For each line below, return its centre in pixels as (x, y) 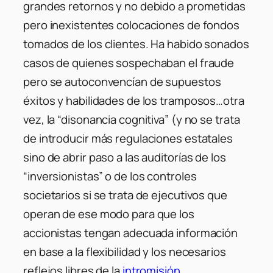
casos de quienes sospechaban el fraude (129, 63)
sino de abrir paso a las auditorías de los (125, 158)
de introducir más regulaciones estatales (128, 139)
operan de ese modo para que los (109, 214)
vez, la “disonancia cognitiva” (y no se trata (132, 120)
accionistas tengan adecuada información (131, 233)
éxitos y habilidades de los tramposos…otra (134, 101)
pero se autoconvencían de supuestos (122, 82)
